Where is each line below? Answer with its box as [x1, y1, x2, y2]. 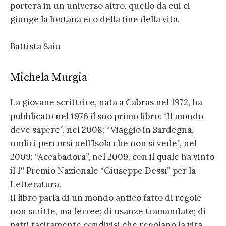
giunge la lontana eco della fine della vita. [10, 14, 180, 25]
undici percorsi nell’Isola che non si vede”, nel [10, 138, 197, 149]
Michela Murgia [10, 70, 87, 84]
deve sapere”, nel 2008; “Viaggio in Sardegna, [10, 124, 194, 136]
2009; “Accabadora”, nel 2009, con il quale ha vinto [10, 151, 214, 163]
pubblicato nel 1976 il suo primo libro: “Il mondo [10, 110, 203, 122]
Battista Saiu [10, 41, 61, 52]
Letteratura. [10, 179, 61, 190]
